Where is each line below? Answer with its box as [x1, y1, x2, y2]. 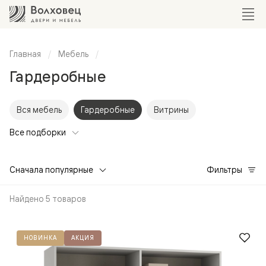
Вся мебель [17, 104, 62, 115]
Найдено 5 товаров [9, 194, 86, 204]
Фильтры [207, 164, 242, 175]
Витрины [154, 104, 189, 115]
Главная [9, 49, 41, 59]
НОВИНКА [24, 234, 57, 242]
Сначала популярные [9, 164, 93, 175]
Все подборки [9, 127, 66, 138]
